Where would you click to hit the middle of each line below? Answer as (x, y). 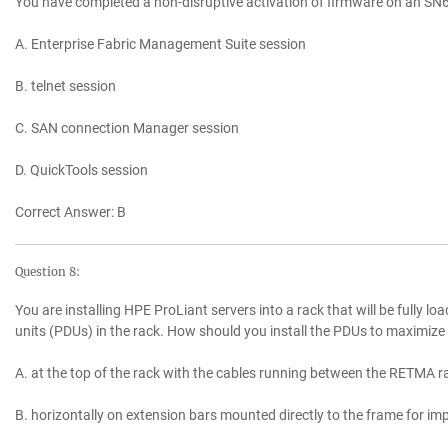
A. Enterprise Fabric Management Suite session (160, 44)
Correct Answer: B (70, 212)
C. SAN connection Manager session (127, 128)
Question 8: (47, 272)
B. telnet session (65, 86)
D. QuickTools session (81, 170)
